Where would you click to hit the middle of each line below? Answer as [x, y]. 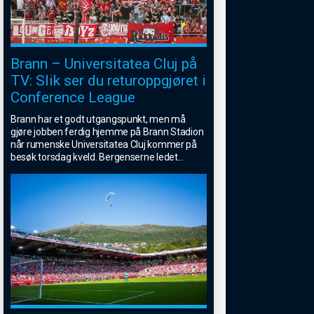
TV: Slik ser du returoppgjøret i [108, 81]
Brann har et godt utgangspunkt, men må [98, 120]
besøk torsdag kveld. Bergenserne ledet [94, 157]
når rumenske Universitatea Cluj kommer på [104, 145]
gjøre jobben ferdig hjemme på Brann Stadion [107, 132]
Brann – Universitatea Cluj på [104, 64]
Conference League [73, 98]
